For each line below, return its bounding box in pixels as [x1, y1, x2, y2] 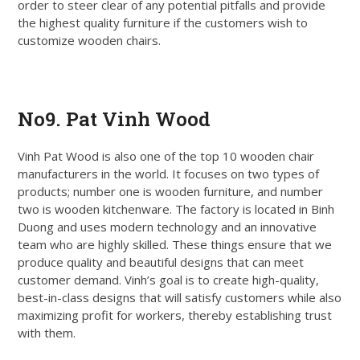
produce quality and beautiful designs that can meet [18, 253, 305, 270]
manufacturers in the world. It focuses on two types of [18, 165, 320, 182]
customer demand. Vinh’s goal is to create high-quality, [18, 271, 320, 288]
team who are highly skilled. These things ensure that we [18, 235, 333, 252]
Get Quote [150, 65, 210, 82]
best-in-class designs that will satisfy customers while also [18, 288, 342, 305]
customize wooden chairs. [18, 31, 162, 48]
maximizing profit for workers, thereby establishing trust [18, 306, 333, 323]
